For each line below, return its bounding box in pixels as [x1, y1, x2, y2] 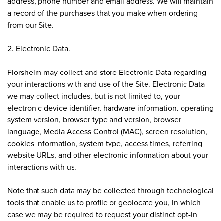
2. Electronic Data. [7, 42, 70, 54]
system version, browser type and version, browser [7, 113, 181, 125]
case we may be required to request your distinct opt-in [7, 208, 197, 220]
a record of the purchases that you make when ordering [7, 7, 198, 18]
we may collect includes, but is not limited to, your [7, 90, 180, 101]
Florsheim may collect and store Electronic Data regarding [7, 66, 206, 77]
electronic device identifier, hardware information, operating [7, 102, 214, 113]
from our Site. [7, 19, 54, 30]
